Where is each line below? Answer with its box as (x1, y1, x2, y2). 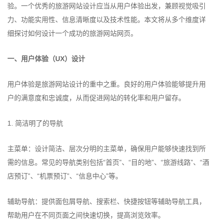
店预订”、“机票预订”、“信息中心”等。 (7, 172, 122, 180)
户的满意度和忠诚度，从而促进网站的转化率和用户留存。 (7, 94, 185, 102)
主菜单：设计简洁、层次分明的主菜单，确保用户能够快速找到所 (7, 145, 206, 153)
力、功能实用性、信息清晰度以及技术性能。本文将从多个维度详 (7, 16, 206, 23)
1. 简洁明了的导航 (7, 119, 63, 127)
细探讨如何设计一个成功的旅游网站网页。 (7, 29, 137, 37)
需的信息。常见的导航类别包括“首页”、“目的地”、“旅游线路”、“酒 (7, 158, 209, 166)
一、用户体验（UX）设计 (7, 55, 85, 63)
